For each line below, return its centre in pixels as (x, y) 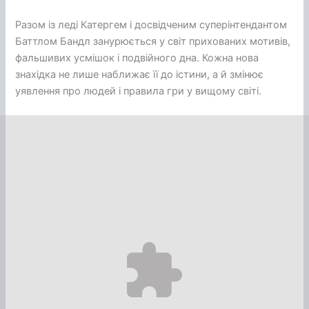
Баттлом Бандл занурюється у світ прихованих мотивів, (153, 41)
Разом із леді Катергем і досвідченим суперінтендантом (151, 24)
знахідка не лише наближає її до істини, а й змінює (140, 74)
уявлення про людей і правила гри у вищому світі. (139, 91)
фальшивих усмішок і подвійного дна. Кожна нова (137, 58)
